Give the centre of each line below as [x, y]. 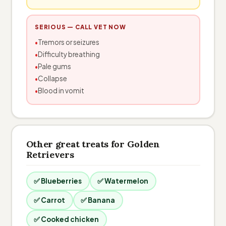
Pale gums [54, 66]
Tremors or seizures [69, 42]
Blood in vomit [61, 91]
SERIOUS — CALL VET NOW [80, 27]
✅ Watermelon [123, 181]
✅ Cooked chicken [66, 219]
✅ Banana [98, 200]
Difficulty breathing [69, 54]
